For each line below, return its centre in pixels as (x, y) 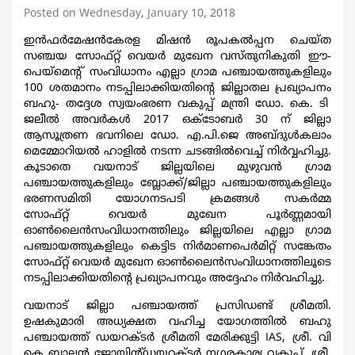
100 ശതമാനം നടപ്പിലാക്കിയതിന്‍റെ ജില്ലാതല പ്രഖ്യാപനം (177, 88)
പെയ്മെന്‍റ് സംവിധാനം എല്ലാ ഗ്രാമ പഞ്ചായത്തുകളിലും (177, 72)
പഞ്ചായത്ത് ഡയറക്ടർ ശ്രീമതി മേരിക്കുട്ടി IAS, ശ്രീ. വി (177, 338)
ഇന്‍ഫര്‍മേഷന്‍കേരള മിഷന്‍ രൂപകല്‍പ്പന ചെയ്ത (177, 40)
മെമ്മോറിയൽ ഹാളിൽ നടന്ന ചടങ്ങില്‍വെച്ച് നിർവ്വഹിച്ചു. (177, 151)
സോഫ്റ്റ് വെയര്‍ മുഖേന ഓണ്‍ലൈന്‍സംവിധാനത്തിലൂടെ (177, 262)
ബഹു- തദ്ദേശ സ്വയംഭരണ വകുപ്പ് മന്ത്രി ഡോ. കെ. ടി (177, 104)
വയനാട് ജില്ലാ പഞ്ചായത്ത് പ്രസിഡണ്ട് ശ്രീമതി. (177, 306)
